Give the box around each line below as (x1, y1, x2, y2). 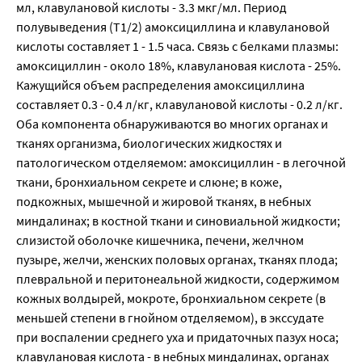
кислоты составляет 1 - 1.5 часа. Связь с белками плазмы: (16, 38, 339, 55)
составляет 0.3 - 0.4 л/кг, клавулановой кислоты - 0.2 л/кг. (16, 96, 343, 113)
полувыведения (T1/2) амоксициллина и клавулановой (16, 19, 330, 36)
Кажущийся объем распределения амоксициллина (16, 77, 305, 94)
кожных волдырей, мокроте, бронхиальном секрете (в (16, 290, 326, 307)
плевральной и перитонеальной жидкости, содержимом (16, 271, 339, 288)
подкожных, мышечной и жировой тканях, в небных (16, 193, 311, 210)
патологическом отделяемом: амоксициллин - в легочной (16, 154, 346, 171)
